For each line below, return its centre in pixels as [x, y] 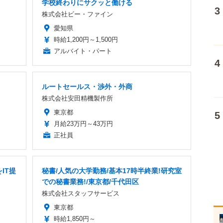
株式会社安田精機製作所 [77, 99]
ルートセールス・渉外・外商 [87, 87]
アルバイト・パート [83, 51]
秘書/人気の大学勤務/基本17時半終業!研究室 [112, 171]
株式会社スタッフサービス [81, 194]
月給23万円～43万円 [83, 124]
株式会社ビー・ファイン [77, 14]
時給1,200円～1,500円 [86, 40]
